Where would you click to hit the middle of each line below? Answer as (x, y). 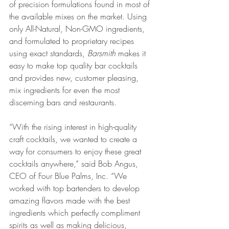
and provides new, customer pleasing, (75, 78)
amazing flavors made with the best (71, 200)
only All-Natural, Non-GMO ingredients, (78, 29)
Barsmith (101, 53)
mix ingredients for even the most (66, 90)
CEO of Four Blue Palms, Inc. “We (69, 176)
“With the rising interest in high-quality (74, 127)
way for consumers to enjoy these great (76, 151)
